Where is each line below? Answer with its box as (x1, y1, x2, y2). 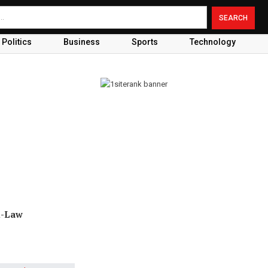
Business (63, 37, 100, 47)
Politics (1, 37, 32, 47)
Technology (189, 37, 236, 47)
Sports (131, 37, 158, 47)
